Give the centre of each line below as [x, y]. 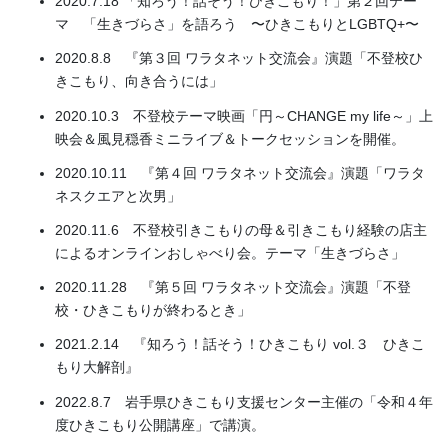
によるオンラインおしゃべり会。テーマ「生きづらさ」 [230, 253]
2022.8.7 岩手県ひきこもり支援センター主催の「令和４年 [244, 401]
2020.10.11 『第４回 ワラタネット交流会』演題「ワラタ [240, 172]
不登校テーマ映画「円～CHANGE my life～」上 [283, 115]
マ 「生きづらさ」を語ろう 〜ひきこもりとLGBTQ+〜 [237, 24]
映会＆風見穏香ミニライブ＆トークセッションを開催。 [230, 138]
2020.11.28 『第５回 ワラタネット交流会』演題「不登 [233, 287]
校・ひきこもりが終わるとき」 [153, 310]
